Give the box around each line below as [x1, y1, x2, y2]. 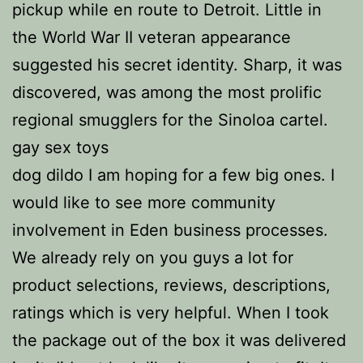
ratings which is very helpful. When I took [12, 303, 329, 322]
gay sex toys [12, 138, 109, 157]
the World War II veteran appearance [12, 28, 291, 47]
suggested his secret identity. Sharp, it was [12, 55, 342, 75]
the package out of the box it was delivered [12, 331, 346, 350]
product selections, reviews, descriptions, [12, 275, 331, 295]
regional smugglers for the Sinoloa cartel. [12, 110, 328, 130]
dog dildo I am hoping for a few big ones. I [12, 165, 335, 185]
